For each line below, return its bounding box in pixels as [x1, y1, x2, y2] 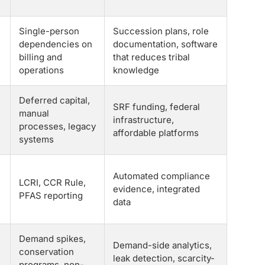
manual [19, 108, 49, 119]
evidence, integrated [113, 183, 200, 195]
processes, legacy [19, 121, 96, 132]
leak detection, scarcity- [113, 253, 215, 264]
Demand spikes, [19, 233, 86, 244]
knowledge [113, 64, 159, 76]
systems [19, 134, 54, 145]
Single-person [19, 25, 79, 37]
